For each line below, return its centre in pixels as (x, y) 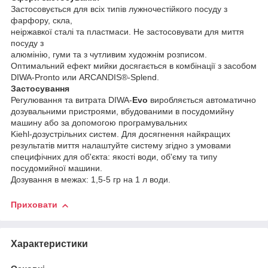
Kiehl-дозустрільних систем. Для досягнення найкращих (121, 134)
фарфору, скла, (42, 21)
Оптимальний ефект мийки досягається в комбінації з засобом (134, 66)
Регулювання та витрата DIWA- (71, 100)
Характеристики (49, 243)
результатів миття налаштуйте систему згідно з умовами (121, 146)
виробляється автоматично (202, 100)
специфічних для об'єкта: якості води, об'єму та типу (114, 157)
